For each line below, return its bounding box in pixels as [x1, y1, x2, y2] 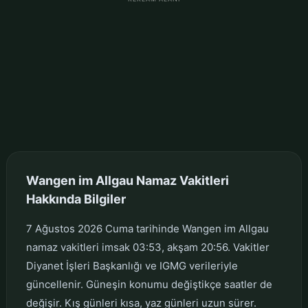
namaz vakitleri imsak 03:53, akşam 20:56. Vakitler [25, 240, 269, 254]
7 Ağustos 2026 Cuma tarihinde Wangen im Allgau [25, 221, 269, 235]
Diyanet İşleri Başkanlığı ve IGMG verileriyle [25, 258, 238, 272]
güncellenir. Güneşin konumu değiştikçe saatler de [25, 277, 272, 291]
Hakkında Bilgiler [25, 191, 126, 206]
